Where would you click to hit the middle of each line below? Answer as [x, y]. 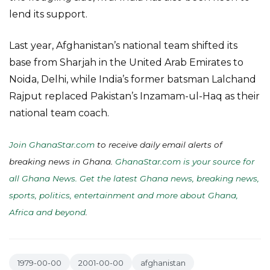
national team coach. [59, 113]
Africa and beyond [47, 212]
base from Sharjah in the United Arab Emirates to [126, 62]
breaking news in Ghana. [62, 162]
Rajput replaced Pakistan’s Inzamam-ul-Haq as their [134, 96]
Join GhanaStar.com [52, 145]
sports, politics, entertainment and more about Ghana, [124, 195]
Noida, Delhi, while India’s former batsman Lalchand [133, 79]
